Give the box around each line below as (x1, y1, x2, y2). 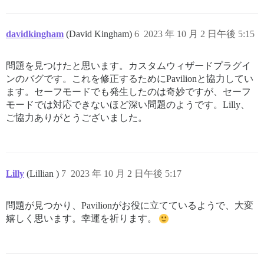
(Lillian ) (27, 168, 61, 179)
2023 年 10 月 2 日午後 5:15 (144, 28, 255, 39)
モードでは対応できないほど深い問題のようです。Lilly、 (6, 99, 250, 110)
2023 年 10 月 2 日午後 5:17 (71, 168, 181, 179)
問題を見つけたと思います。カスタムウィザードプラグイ (6, 60, 251, 71)
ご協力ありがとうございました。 (6, 112, 147, 123)
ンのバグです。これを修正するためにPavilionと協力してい (6, 73, 253, 84)
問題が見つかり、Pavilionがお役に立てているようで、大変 (6, 200, 253, 210)
